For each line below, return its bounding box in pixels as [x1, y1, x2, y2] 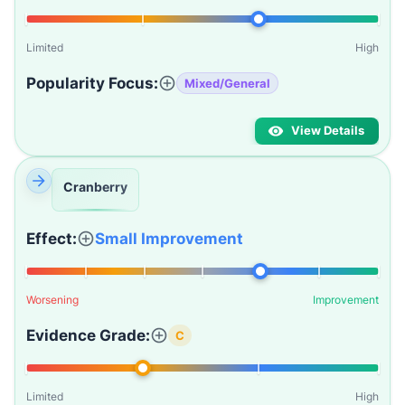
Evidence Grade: [26, 326, 150, 344]
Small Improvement [95, 230, 243, 248]
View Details [291, 124, 364, 137]
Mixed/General [184, 75, 270, 90]
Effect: [26, 230, 77, 248]
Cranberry [63, 179, 127, 194]
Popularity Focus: [26, 74, 158, 92]
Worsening [26, 293, 79, 306]
